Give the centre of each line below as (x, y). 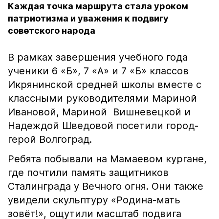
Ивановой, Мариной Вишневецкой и (99, 112)
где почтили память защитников (88, 173)
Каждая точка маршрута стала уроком (98, 6)
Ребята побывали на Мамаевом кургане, (107, 159)
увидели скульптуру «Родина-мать (94, 200)
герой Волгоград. (50, 139)
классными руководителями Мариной (102, 98)
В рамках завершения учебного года (98, 57)
